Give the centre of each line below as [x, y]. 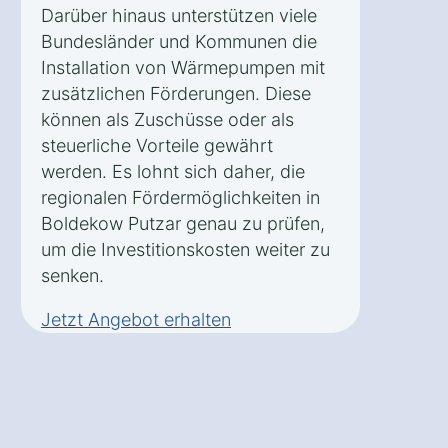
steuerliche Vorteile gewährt [157, 145]
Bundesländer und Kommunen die [179, 41]
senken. [72, 275]
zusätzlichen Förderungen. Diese [176, 93]
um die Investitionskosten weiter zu [185, 249]
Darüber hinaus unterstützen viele [179, 15]
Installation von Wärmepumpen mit [183, 67]
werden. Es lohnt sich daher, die [173, 171]
